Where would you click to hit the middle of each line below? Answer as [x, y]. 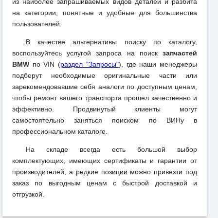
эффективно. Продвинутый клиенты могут [105, 109]
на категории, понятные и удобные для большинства [105, 12]
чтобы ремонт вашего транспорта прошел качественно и [105, 98]
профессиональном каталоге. [60, 131]
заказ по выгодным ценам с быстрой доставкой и [105, 183]
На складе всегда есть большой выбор [111, 149]
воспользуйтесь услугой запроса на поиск [87, 53]
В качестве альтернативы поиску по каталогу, [111, 42]
